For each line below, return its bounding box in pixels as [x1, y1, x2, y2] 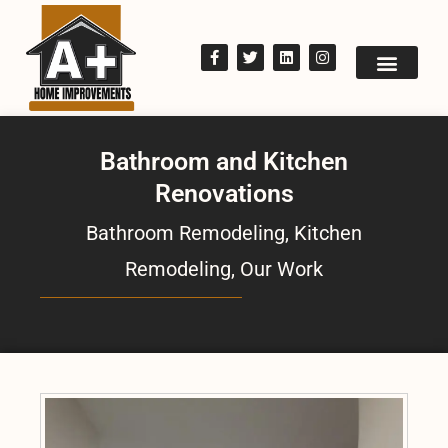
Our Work [240, 256, 323, 281]
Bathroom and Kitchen [100, 146, 348, 176]
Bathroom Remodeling [86, 220, 285, 245]
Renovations [154, 178, 294, 208]
